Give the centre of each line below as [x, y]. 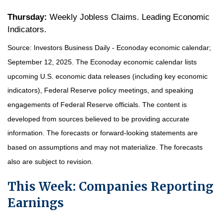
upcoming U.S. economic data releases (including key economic [108, 76]
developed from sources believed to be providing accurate [98, 119]
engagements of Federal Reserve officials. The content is [97, 105]
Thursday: [27, 17]
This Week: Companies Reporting [111, 186]
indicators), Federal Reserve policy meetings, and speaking [100, 90]
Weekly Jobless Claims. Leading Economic [128, 17]
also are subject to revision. [50, 161]
